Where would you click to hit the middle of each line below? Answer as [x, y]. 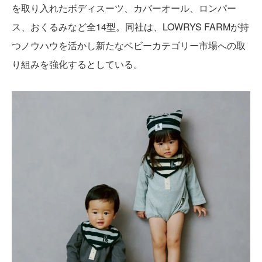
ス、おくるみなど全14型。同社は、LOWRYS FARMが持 [130, 26]
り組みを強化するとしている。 [77, 64]
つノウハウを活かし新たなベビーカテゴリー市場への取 [129, 45]
